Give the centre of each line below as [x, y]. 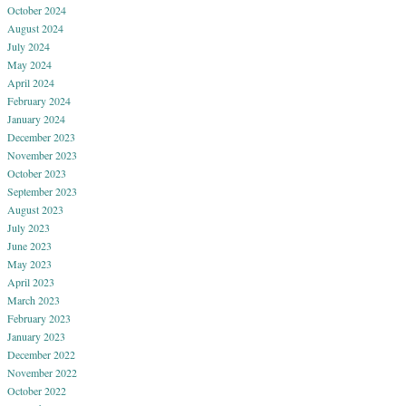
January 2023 [36, 336]
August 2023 [35, 209]
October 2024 [37, 10]
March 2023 [34, 300]
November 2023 [42, 155]
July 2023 [29, 227]
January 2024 [36, 118]
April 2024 [31, 82]
